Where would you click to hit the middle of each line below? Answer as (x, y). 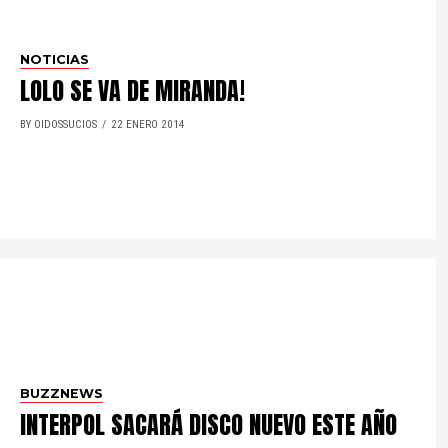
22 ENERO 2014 (148, 124)
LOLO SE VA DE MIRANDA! (133, 91)
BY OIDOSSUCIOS (59, 124)
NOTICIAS (55, 59)
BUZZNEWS (62, 393)
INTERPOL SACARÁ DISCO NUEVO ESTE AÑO (209, 425)
